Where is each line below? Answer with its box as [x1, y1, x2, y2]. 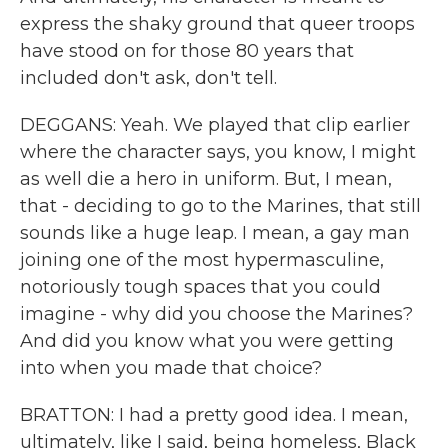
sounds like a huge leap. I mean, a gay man [20, 222, 410, 244]
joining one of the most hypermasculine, [20, 249, 384, 271]
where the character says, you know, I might [20, 141, 416, 163]
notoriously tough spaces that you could [20, 276, 381, 298]
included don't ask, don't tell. [20, 67, 277, 89]
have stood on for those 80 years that [20, 40, 354, 62]
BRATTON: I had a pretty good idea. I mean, [20, 404, 408, 426]
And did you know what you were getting [20, 330, 394, 352]
